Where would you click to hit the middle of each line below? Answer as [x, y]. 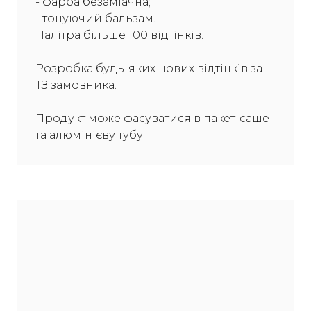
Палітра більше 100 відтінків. [119, 35]
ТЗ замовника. [76, 85]
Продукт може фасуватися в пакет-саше [152, 119]
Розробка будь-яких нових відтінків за [149, 69]
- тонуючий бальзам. [95, 19]
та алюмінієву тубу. [90, 135]
